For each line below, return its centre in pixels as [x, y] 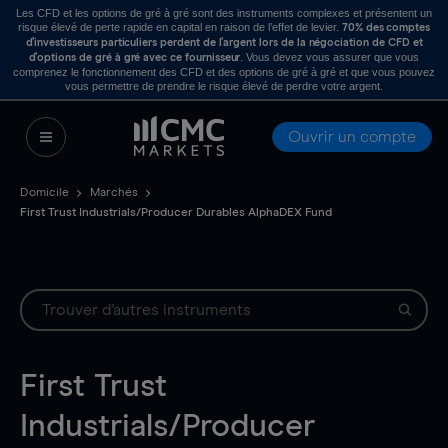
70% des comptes [386, 27]
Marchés [114, 193]
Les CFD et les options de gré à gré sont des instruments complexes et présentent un [224, 13]
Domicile [44, 193]
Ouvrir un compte [352, 137]
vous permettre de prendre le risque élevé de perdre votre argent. [224, 86]
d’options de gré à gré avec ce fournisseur [134, 57]
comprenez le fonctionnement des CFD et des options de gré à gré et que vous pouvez [224, 72]
